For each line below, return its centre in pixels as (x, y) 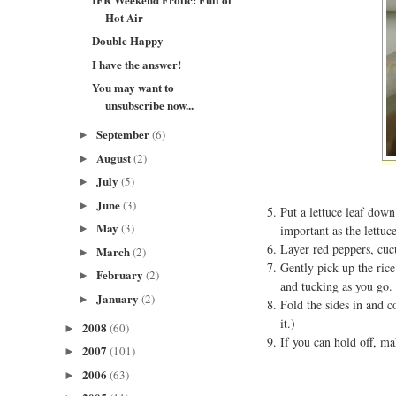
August (114, 157)
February (121, 274)
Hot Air (125, 17)
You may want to (133, 87)
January (118, 298)
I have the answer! (137, 64)
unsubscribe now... (150, 105)
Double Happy (128, 40)
